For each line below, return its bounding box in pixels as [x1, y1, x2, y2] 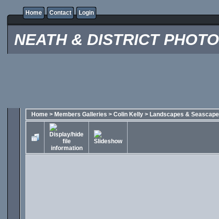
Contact [49, 9, 71, 16]
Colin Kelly [113, 111, 143, 118]
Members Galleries [54, 111, 107, 118]
